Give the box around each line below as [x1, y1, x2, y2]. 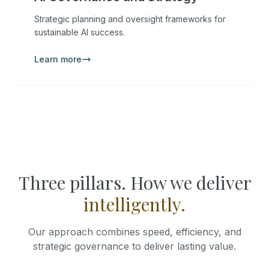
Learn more [34, 54, 82, 64]
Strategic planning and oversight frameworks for [34, 14, 226, 24]
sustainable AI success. [34, 27, 125, 37]
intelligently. [83, 192, 186, 216]
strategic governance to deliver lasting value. [33, 240, 236, 252]
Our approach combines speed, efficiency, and [28, 226, 241, 238]
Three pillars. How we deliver [18, 171, 251, 195]
